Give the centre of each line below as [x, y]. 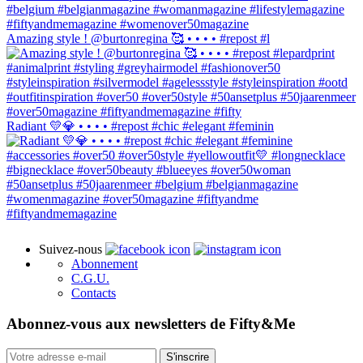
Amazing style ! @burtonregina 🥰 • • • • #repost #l [138, 38]
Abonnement [105, 263]
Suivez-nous [70, 249]
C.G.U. [90, 278]
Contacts [94, 293]
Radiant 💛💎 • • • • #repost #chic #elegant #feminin [140, 126]
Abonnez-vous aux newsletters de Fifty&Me [151, 324]
